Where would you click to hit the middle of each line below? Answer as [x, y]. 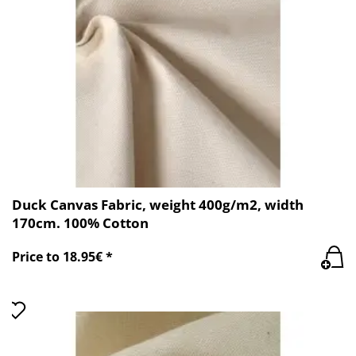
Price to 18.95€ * [62, 257]
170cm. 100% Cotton [80, 222]
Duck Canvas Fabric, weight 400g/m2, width [158, 204]
